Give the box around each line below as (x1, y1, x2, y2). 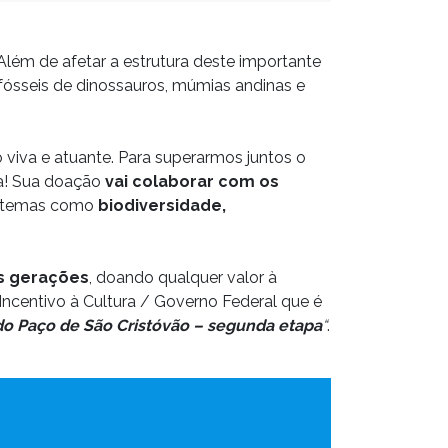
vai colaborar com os (105, 172, 279, 191)
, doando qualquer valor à (89, 268, 277, 287)
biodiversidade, (94, 196, 226, 215)
